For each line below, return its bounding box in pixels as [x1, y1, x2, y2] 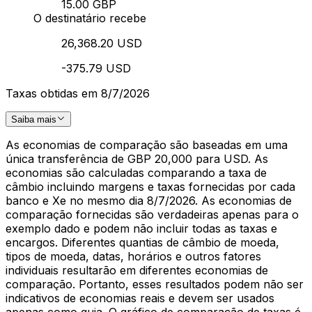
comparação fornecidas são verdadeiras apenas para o [6, 208, 299, 222]
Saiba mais [11, 114, 56, 125]
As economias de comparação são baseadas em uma [6, 138, 288, 153]
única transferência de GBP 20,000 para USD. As [6, 152, 268, 166]
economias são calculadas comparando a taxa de [6, 166, 267, 180]
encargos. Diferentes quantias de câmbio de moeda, [6, 235, 279, 250]
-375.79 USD [61, 61, 131, 76]
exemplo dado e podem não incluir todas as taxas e [6, 221, 277, 236]
